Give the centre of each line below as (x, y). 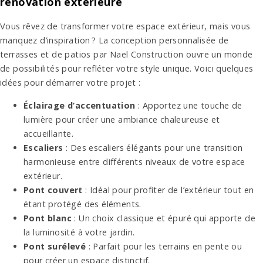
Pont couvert (53, 190)
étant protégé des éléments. (82, 204)
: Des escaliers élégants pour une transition (153, 147)
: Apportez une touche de (189, 105)
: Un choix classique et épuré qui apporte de (163, 218)
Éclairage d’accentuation (80, 105)
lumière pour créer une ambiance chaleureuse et (122, 119)
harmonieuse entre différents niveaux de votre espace (134, 161)
